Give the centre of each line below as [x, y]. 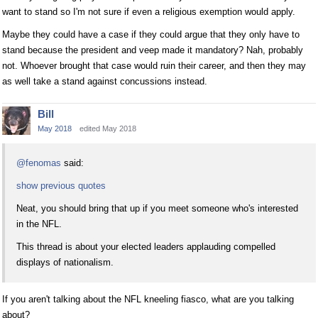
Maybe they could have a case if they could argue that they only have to [151, 35]
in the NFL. [39, 224]
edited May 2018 [108, 129]
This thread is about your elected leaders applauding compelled [146, 247]
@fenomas [39, 163]
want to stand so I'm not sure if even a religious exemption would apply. [149, 12]
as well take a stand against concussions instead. [105, 82]
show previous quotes [61, 186]
